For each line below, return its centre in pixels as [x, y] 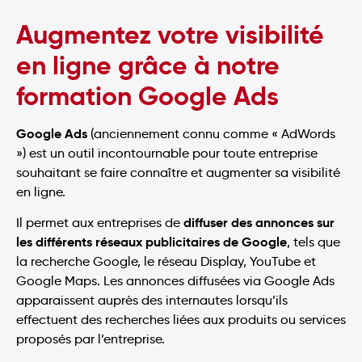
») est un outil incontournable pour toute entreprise [167, 154]
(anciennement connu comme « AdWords [211, 134]
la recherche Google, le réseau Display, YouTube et [166, 262]
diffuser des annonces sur [259, 223]
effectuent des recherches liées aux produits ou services [181, 320]
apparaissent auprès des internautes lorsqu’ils [152, 301]
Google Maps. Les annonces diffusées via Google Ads [175, 281]
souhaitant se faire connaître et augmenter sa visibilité [178, 173]
